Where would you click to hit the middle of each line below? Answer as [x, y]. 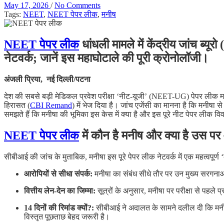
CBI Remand [51, 105]
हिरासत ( [17, 105]
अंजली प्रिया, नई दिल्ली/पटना [47, 79]
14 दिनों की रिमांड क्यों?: [59, 207]
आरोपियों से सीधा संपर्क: [58, 173]
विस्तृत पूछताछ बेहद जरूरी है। [67, 216]
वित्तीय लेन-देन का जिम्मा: [60, 190]
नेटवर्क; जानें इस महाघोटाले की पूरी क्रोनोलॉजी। [106, 58]
